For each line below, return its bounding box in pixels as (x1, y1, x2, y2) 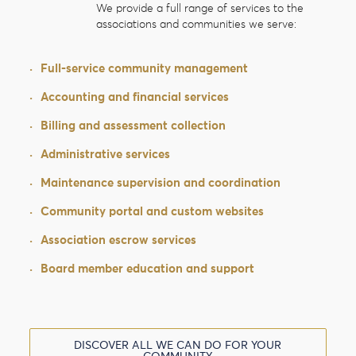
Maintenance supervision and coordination (41, 177, 281, 190)
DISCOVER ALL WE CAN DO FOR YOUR (74, 339, 282, 351)
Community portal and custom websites (41, 206, 265, 219)
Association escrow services (41, 234, 197, 247)
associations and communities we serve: (95, 18, 296, 30)
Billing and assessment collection (41, 120, 226, 133)
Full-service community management (41, 63, 249, 75)
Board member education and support (41, 263, 255, 276)
